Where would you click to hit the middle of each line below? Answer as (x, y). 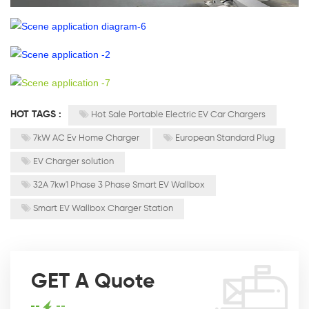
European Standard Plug (225, 138)
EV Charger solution (73, 161)
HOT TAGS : (37, 114)
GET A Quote (93, 282)
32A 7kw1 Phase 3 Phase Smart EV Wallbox (119, 185)
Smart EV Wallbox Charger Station (103, 208)
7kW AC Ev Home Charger (86, 138)
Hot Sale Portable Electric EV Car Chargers (178, 114)
